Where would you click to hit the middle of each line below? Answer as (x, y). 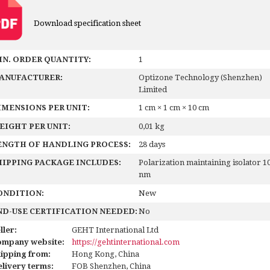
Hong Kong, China (105, 254)
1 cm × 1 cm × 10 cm (174, 108)
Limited (153, 89)
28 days (152, 145)
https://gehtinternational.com (125, 242)
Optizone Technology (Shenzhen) (201, 77)
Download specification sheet (87, 24)
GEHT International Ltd (115, 230)
